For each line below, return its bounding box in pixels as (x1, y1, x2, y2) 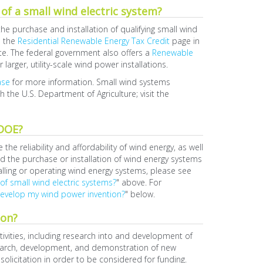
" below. (124, 188, 155, 200)
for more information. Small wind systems (9, 76, 170, 87)
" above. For (116, 177, 161, 188)
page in (169, 35, 200, 46)
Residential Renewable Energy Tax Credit (17, 35, 170, 46)
